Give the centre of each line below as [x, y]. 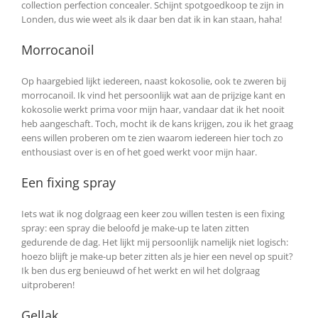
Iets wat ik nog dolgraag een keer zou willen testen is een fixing [153, 213]
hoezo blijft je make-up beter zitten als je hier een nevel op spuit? [157, 256]
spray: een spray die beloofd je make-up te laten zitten [135, 227]
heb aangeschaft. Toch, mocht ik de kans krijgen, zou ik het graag [157, 124]
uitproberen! [48, 284]
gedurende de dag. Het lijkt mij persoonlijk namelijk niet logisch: [155, 242]
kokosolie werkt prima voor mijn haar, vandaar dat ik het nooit [153, 109]
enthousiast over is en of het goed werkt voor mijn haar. [139, 152]
